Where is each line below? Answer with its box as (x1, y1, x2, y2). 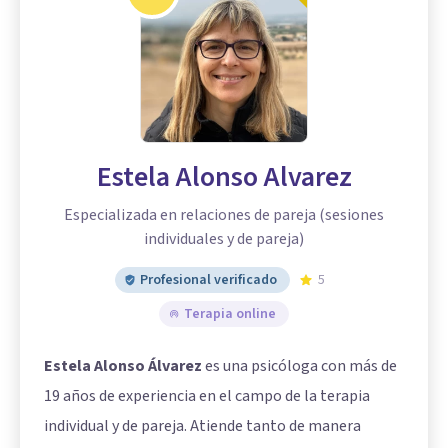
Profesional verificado (140, 269, 277, 290)
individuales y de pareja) (144, 227, 304, 250)
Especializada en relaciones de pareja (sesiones (64, 203, 384, 226)
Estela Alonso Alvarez (96, 156, 352, 197)
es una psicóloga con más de (202, 354, 397, 377)
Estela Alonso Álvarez (44, 354, 202, 377)
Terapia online (184, 303, 276, 324)
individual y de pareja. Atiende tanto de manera (44, 414, 361, 437)
